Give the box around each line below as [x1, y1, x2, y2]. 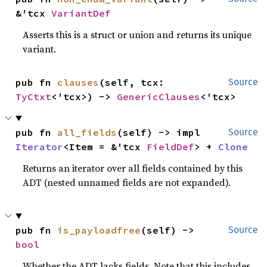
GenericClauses [117, 91, 201, 103]
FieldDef [147, 141, 195, 153]
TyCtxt [15, 91, 52, 103]
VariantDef [51, 7, 111, 19]
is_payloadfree [57, 224, 141, 236]
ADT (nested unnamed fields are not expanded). [23, 176, 231, 189]
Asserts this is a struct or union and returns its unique [23, 28, 252, 41]
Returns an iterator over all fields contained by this [23, 162, 243, 175]
